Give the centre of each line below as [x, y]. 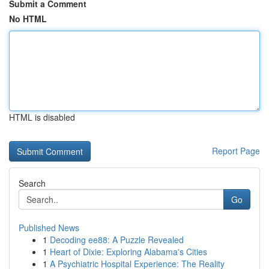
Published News [49, 228]
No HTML [28, 19]
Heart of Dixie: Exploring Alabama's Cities [128, 252]
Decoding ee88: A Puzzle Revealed [117, 240]
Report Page [236, 151]
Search [32, 183]
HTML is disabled [42, 117]
